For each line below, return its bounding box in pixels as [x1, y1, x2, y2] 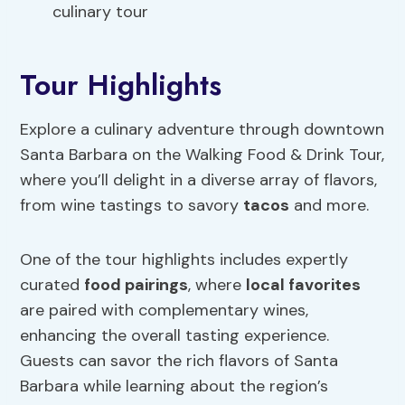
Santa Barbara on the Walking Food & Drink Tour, [20, 144, 385, 166]
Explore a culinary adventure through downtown [20, 118, 385, 141]
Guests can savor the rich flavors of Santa [20, 350, 339, 372]
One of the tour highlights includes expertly [20, 249, 349, 271]
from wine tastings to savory [20, 194, 244, 217]
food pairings [84, 274, 189, 297]
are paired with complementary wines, [20, 299, 309, 322]
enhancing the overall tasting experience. [20, 325, 330, 347]
